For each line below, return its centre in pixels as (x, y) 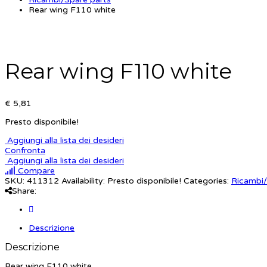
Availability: (83, 181)
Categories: (206, 181)
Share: (24, 191)
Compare (35, 171)
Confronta (25, 151)
